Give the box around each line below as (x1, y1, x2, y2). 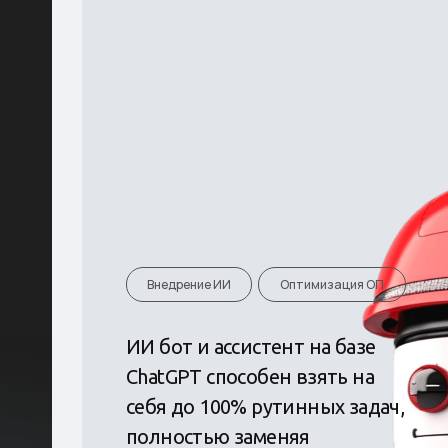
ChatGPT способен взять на (125, 364, 374, 388)
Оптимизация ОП (279, 275, 384, 293)
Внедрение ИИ (146, 275, 231, 293)
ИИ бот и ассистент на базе (125, 334, 376, 358)
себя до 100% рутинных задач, (125, 394, 405, 418)
